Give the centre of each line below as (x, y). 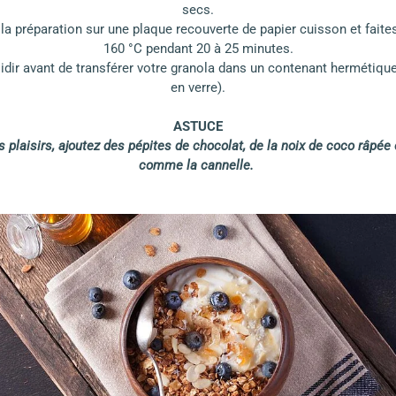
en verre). (198, 88)
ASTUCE (198, 127)
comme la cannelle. (196, 166)
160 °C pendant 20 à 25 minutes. (198, 49)
